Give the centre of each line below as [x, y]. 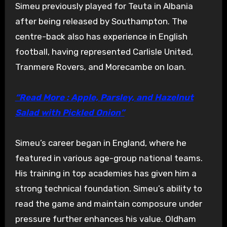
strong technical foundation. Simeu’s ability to [108, 189]
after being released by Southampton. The [101, 22]
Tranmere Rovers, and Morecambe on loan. [100, 67]
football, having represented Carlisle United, [104, 52]
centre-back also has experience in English [101, 37]
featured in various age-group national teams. [109, 158]
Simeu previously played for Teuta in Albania [104, 6]
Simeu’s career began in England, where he [101, 143]
